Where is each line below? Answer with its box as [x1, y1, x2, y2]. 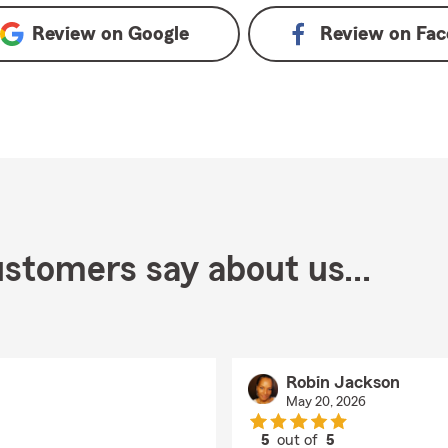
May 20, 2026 [285, 395, 366, 409]
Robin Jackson [285, 373, 400, 391]
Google [127, 24, 189, 44]
